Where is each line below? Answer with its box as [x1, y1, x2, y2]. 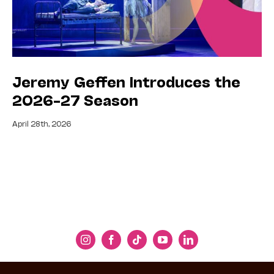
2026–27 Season [12, 91, 138, 109]
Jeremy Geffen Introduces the [12, 72, 240, 91]
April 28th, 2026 [12, 119, 71, 128]
